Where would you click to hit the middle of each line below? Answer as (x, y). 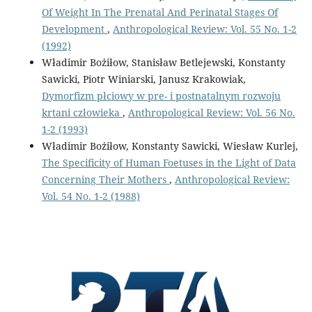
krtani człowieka (82, 112)
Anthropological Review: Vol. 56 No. (211, 112)
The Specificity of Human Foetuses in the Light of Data (169, 162)
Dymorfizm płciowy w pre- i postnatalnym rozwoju (161, 95)
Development (74, 29)
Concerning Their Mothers (105, 179)
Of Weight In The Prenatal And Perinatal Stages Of (159, 12)
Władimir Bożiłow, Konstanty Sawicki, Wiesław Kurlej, (170, 146)
